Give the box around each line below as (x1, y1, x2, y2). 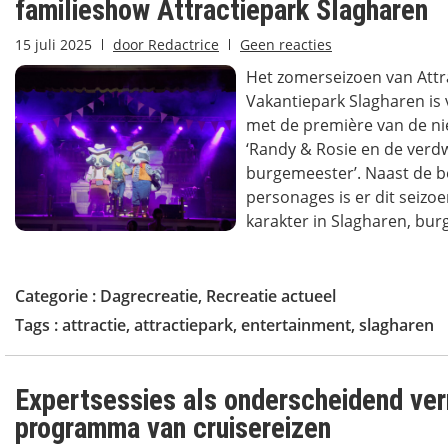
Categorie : (15, 285, 100, 307)
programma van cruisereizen (15, 411, 331, 445)
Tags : (15, 314, 62, 336)
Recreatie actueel (206, 285, 336, 307)
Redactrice (144, 35, 219, 54)
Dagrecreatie (100, 285, 198, 307)
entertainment (241, 314, 351, 336)
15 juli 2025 (15, 35, 92, 54)
